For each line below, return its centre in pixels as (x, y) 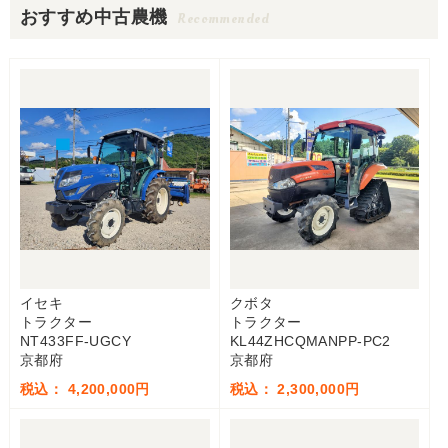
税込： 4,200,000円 (85, 389)
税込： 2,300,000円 (294, 389)
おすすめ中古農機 (94, 17)
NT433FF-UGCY (76, 341)
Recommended (223, 18)
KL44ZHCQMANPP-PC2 (310, 341)
